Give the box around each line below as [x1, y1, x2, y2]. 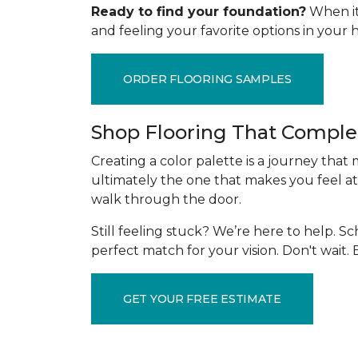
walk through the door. [91, 192, 241, 207]
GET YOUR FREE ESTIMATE [123, 291, 281, 306]
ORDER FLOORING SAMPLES [123, 71, 292, 86]
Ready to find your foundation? [91, 4, 306, 19]
